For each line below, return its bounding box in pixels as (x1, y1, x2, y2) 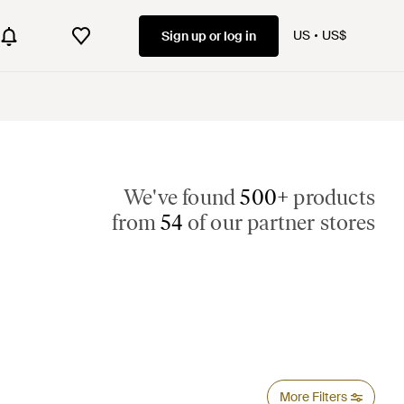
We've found (123, 184, 241, 210)
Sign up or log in (161, 27, 256, 44)
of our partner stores (182, 209, 375, 235)
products (289, 184, 375, 210)
